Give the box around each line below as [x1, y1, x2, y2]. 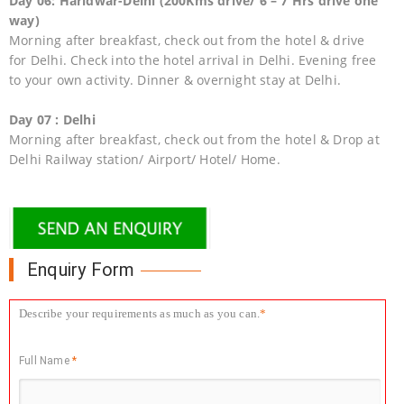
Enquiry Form [27, 258, 135, 280]
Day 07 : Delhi [9, 110, 96, 128]
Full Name [19, 353, 73, 367]
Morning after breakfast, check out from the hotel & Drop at [9, 130, 380, 148]
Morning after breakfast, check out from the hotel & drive [9, 31, 365, 49]
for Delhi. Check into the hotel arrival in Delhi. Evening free [9, 50, 377, 69]
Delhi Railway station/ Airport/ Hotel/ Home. [9, 150, 280, 168]
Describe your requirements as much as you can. [19, 306, 261, 320]
